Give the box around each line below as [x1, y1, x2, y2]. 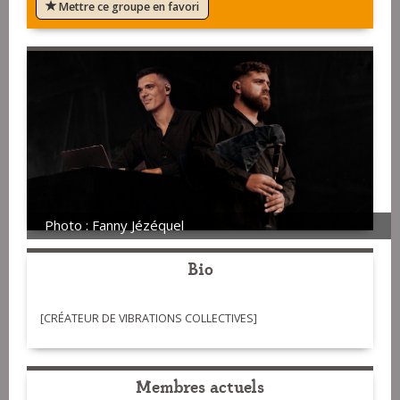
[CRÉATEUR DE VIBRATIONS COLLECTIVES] [40, 311, 257, 327]
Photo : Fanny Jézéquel [45, 216, 184, 235]
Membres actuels [136, 373, 264, 398]
